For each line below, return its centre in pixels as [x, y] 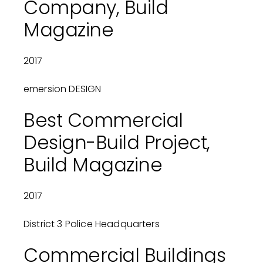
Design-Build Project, [117, 143]
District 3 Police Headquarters [91, 224]
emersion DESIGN [62, 89]
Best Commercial [103, 120]
